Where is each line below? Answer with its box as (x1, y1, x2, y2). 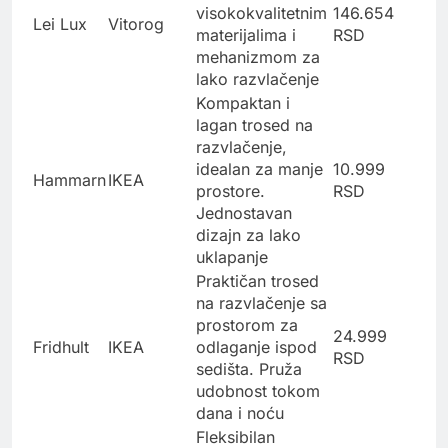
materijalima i (196, 25, 296, 46)
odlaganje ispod (196, 337, 317, 358)
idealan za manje (196, 159, 323, 180)
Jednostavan (196, 203, 292, 224)
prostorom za (196, 315, 298, 336)
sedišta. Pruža (196, 359, 302, 380)
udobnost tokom (196, 381, 320, 402)
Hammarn (33, 170, 106, 191)
